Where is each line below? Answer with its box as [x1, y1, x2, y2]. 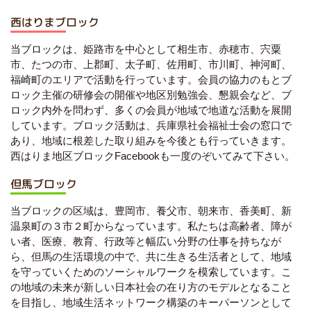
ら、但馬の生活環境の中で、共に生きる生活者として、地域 [10, 250, 292, 262]
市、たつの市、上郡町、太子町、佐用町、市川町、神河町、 [10, 58, 292, 70]
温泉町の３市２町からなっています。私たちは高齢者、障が [10, 219, 292, 232]
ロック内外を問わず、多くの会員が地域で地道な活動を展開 [10, 103, 292, 116]
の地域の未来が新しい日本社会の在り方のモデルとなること [10, 280, 292, 293]
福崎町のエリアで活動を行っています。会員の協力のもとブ [10, 73, 292, 85]
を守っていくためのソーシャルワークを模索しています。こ [10, 265, 292, 278]
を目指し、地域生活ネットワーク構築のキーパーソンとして [10, 296, 292, 308]
